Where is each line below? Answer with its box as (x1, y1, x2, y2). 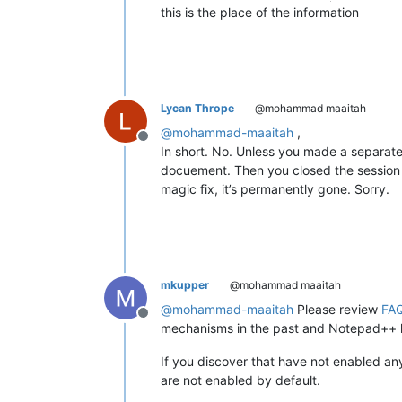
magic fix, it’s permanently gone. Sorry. (161, 180, 389, 197)
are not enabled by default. (161, 371, 320, 388)
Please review (293, 301, 381, 317)
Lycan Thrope (161, 100, 234, 115)
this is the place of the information (161, 4, 359, 20)
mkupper (161, 277, 209, 292)
